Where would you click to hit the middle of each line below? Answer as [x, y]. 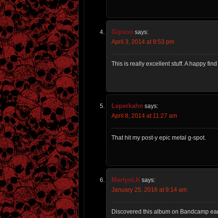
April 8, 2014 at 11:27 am [144, 116]
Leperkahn [127, 106]
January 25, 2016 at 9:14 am [149, 190]
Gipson [122, 32]
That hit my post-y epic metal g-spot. [159, 138]
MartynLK [126, 180]
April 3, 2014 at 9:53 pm [143, 42]
